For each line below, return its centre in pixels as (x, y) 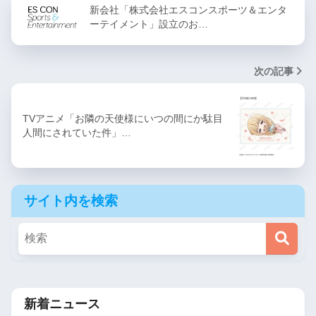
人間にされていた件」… (77, 132)
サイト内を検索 (71, 200)
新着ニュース (62, 303)
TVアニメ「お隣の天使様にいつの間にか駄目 (123, 118)
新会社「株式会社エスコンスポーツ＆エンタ (188, 10)
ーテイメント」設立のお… (149, 24)
